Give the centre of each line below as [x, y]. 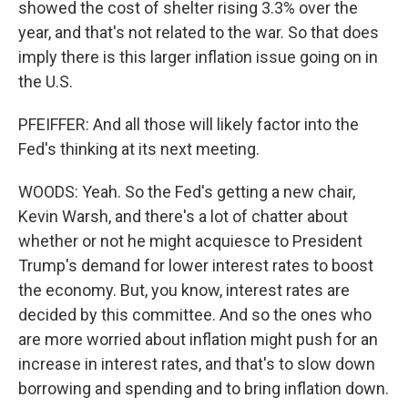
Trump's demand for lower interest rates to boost [196, 265]
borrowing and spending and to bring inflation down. [204, 388]
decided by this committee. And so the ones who [195, 315]
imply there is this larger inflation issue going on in [198, 57]
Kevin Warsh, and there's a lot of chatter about [183, 216]
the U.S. [46, 82]
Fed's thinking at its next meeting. [139, 149]
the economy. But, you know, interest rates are [184, 290]
